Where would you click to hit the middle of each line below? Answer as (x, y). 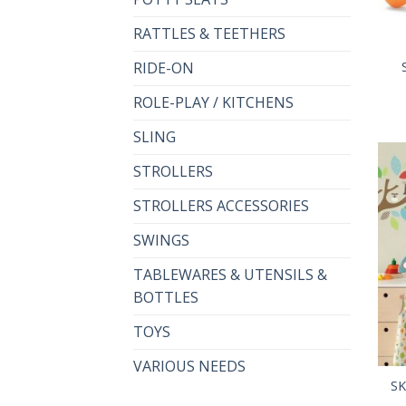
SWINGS (161, 241)
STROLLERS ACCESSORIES (221, 206)
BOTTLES (166, 298)
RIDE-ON (164, 68)
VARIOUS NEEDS (189, 367)
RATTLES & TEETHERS (209, 34)
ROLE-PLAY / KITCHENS (213, 103)
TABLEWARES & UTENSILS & (230, 275)
